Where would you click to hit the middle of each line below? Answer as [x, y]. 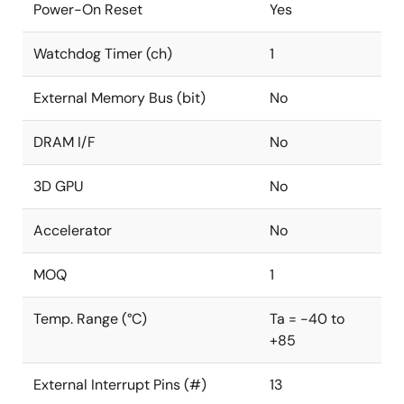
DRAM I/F [64, 142]
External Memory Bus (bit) [119, 98]
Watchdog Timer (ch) [103, 54]
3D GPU [59, 186]
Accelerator [73, 230]
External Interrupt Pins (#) [120, 385]
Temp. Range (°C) [90, 319]
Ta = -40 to [307, 319]
